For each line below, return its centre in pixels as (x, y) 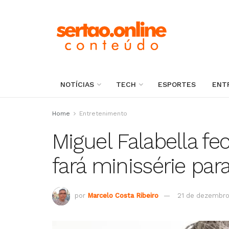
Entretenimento (103, 113)
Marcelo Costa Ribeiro (123, 196)
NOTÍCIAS (77, 84)
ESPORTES (177, 84)
